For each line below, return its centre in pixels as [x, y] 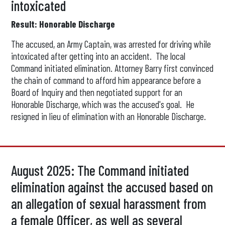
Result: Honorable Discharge [63, 24]
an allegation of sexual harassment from [109, 203]
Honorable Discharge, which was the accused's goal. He [103, 104]
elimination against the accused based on [112, 187]
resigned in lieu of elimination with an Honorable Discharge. [109, 116]
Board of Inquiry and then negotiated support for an [97, 92]
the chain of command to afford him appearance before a [106, 80]
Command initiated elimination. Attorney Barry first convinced [113, 68]
